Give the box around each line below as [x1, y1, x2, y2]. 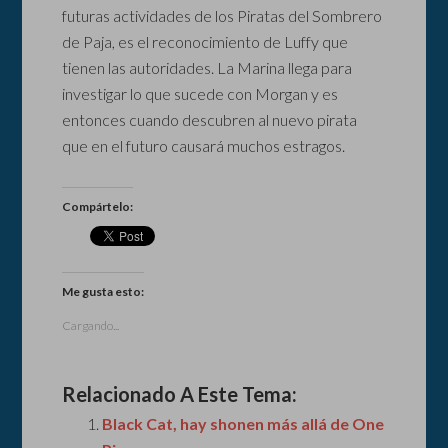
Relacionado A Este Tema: [62, 382, 298, 407]
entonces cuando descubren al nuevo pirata [62, 110, 358, 130]
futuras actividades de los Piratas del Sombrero [62, 6, 383, 26]
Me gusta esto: [62, 284, 145, 300]
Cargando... [62, 318, 120, 334]
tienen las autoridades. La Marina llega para [62, 58, 353, 78]
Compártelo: [62, 199, 134, 215]
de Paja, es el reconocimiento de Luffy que [62, 32, 349, 52]
